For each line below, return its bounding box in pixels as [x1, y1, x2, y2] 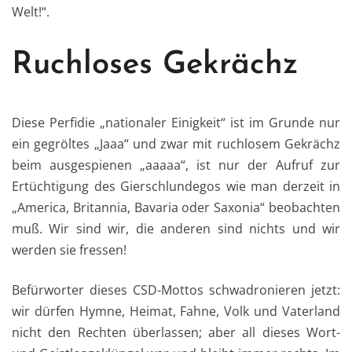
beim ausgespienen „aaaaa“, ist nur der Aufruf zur [12, 156, 340, 174]
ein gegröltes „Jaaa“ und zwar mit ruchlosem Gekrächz [12, 135, 340, 153]
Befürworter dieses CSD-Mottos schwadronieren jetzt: [12, 281, 340, 299]
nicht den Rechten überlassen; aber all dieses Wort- [12, 324, 340, 342]
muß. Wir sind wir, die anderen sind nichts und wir [12, 220, 340, 238]
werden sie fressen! [12, 241, 126, 259]
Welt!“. [12, 3, 49, 21]
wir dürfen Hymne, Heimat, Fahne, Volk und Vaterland [12, 302, 340, 321]
